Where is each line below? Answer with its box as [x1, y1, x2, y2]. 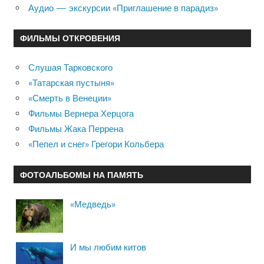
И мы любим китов [70, 241, 146, 253]
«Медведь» [70, 198, 115, 210]
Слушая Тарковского [28, 62, 113, 74]
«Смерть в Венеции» [28, 93, 111, 104]
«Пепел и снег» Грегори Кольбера [28, 138, 164, 150]
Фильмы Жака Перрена [28, 123, 123, 135]
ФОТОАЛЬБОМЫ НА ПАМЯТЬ [19, 169, 143, 180]
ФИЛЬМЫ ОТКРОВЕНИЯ [19, 33, 120, 44]
